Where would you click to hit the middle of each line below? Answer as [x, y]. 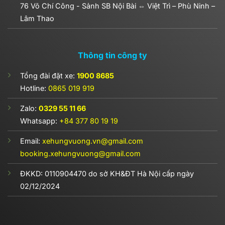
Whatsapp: [39, 121]
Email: [31, 141]
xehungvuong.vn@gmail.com [92, 141]
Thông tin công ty [113, 55]
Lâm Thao [37, 19]
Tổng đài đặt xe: [48, 75]
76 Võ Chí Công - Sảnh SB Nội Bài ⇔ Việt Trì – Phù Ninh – [117, 6]
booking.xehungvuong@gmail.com [80, 153]
